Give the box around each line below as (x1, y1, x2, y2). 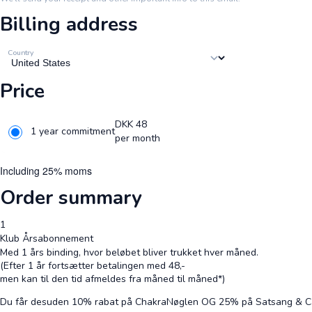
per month (115, 132, 160, 146)
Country (7, 47, 34, 58)
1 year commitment (31, 125, 115, 139)
